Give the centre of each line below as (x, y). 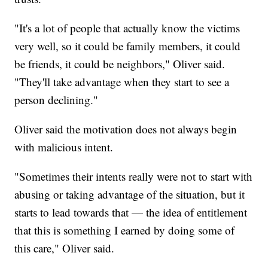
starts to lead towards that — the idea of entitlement (131, 212)
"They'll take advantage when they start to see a (122, 82)
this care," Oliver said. (65, 248)
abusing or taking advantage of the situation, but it (130, 194)
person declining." (57, 100)
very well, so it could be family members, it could (128, 46)
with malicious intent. (64, 147)
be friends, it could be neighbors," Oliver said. (120, 64)
